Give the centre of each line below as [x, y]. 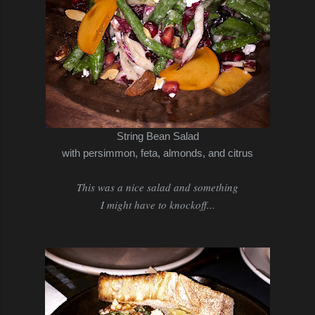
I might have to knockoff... [157, 204]
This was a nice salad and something [157, 187]
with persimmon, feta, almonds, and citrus [157, 153]
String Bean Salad [157, 136]
